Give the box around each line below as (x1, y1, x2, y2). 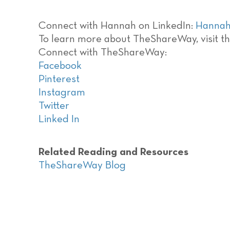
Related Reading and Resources (39, 147, 188, 158)
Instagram (39, 87, 85, 98)
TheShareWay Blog (39, 160, 126, 171)
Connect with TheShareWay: (39, 47, 167, 58)
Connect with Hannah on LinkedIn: (39, 21, 196, 31)
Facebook (39, 61, 82, 71)
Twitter (39, 101, 69, 111)
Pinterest (39, 74, 80, 85)
